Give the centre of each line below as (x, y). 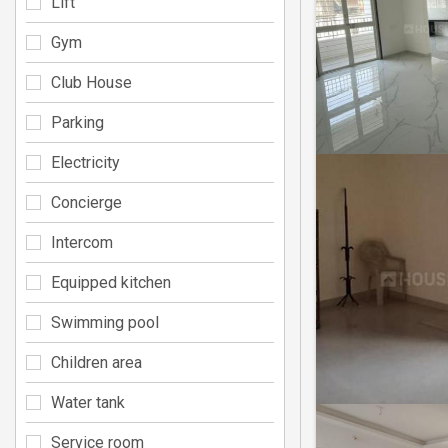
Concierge (86, 202)
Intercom (82, 242)
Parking (77, 122)
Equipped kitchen (111, 282)
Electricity (85, 162)
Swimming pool (105, 322)
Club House (91, 82)
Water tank (88, 402)
